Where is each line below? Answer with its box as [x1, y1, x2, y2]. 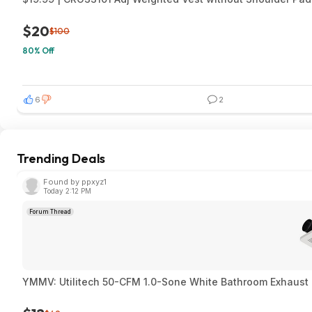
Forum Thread [29, 208, 71, 215]
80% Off [22, 45, 54, 56]
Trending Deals [17, 150, 105, 166]
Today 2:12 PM [43, 187, 91, 195]
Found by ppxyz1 [43, 177, 107, 187]
